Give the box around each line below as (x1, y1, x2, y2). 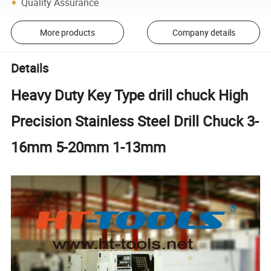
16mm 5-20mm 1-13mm (11, 137, 166, 157)
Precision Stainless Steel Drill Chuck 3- (11, 111, 260, 131)
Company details (172, 26, 235, 38)
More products (39, 26, 95, 38)
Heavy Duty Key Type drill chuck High (11, 85, 249, 105)
